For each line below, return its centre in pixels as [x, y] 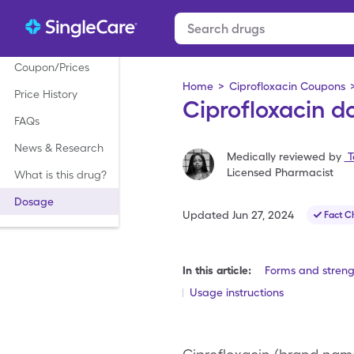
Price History [46, 94]
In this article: [217, 270]
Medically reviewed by [284, 156]
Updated [205, 215]
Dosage [34, 201]
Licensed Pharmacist [280, 172]
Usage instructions [236, 292]
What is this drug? [60, 175]
